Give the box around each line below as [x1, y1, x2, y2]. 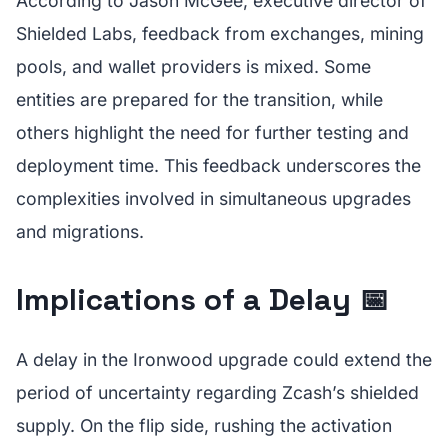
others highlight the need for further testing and [16, 122, 409, 143]
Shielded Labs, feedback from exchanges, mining [16, 23, 424, 44]
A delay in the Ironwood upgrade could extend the [16, 349, 432, 370]
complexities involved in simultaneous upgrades [16, 188, 411, 209]
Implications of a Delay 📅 [16, 280, 389, 319]
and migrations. [16, 221, 144, 242]
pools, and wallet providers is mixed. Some [16, 56, 371, 77]
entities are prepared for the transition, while [16, 89, 383, 110]
